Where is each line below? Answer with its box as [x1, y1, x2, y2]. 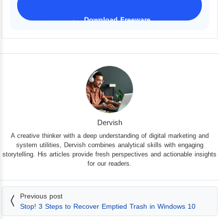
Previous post [20, 192, 63, 200]
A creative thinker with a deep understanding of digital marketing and [10, 131, 209, 139]
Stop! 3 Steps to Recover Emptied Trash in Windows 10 [20, 202, 196, 210]
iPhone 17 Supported [84, 25, 142, 32]
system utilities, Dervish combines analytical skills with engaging [16, 141, 203, 149]
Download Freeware [84, 16, 151, 24]
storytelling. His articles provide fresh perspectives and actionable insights [2, 150, 217, 158]
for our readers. [88, 159, 131, 167]
